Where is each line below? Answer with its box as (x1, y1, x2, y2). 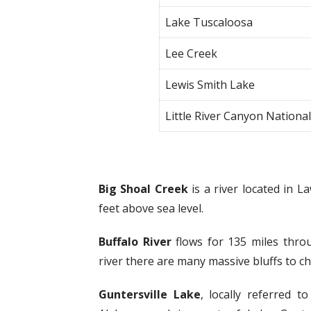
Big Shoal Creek (99, 180, 188, 196)
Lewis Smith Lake (165, 76, 255, 92)
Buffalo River (99, 233, 171, 249)
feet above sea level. (99, 200, 203, 216)
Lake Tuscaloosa (165, 14, 253, 30)
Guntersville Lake (99, 286, 201, 302)
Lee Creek (165, 45, 218, 61)
